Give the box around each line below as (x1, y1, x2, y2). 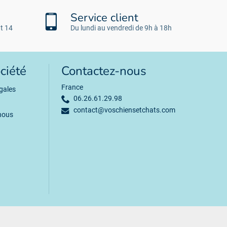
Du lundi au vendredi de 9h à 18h (70, 24, 172, 32)
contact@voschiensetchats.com (73, 106, 175, 115)
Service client (70, 10, 138, 26)
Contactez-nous (61, 63, 146, 80)
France (61, 83, 83, 92)
